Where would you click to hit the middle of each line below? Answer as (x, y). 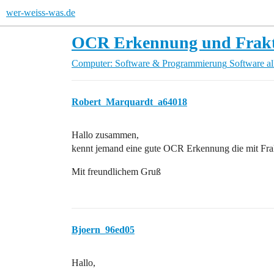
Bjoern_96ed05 (103, 230)
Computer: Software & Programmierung (149, 63)
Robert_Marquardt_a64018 (129, 102)
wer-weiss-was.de (41, 13)
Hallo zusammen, (105, 135)
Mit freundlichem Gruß (116, 172)
